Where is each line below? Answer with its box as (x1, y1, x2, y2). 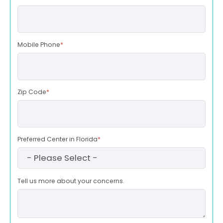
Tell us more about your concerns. (17, 176, 124, 185)
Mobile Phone (17, 40, 60, 49)
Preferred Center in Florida (17, 135, 98, 144)
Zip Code (17, 88, 46, 97)
